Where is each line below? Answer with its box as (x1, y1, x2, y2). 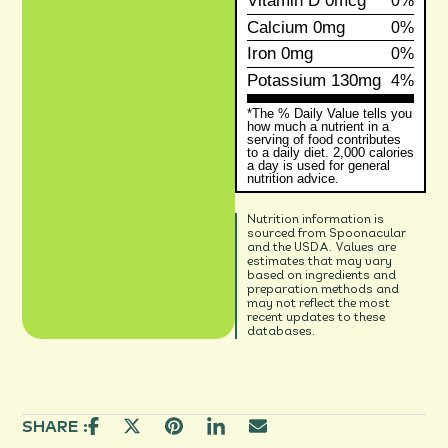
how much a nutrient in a (246, 119, 389, 134)
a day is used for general (246, 158, 390, 173)
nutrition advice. (246, 171, 339, 186)
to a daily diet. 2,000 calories (246, 145, 414, 160)
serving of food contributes (246, 132, 401, 147)
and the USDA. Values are (246, 241, 396, 254)
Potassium (246, 70, 326, 90)
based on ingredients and (246, 269, 396, 282)
